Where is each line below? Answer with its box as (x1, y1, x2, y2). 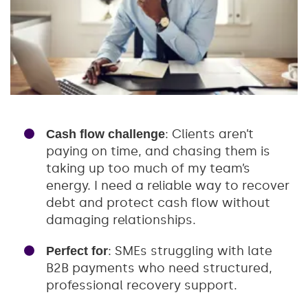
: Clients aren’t (165, 126, 254, 142)
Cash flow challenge (46, 126, 165, 141)
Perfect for (46, 243, 108, 258)
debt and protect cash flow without (46, 195, 270, 210)
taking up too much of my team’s (46, 160, 250, 176)
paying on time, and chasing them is (46, 143, 270, 159)
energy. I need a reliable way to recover (46, 177, 289, 193)
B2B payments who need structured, (46, 260, 272, 276)
